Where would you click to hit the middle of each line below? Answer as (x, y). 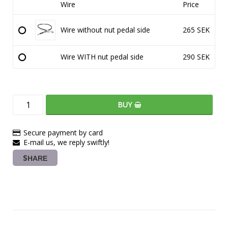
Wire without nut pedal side (105, 30)
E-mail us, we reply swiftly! (66, 142)
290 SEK (196, 57)
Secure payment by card (63, 133)
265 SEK (196, 30)
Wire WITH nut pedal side (102, 57)
